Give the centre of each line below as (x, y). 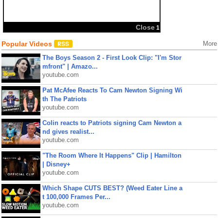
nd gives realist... (68, 132)
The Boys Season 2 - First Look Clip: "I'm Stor (112, 58)
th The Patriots (64, 99)
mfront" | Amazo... (70, 66)
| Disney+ (56, 164)
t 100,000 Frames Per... (76, 197)
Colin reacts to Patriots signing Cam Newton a (112, 123)
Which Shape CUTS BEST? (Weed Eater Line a (112, 188)
